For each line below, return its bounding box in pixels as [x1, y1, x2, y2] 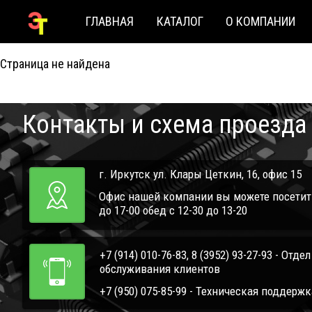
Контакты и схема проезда [22, 109, 306, 139]
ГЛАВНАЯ [86, 13, 134, 29]
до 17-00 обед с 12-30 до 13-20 [99, 203, 247, 217]
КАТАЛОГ [156, 13, 203, 29]
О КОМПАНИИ [225, 13, 295, 29]
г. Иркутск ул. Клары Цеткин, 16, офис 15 [99, 166, 302, 181]
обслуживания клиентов [100, 261, 220, 276]
